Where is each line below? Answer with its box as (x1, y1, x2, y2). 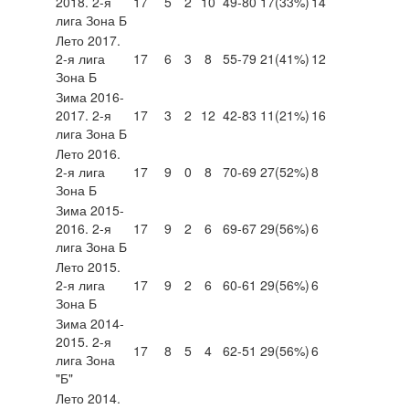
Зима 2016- (56, 87, 124, 106)
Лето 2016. (56, 143, 121, 163)
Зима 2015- (56, 200, 124, 219)
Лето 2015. (56, 257, 121, 276)
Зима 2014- (56, 313, 124, 332)
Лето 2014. (56, 388, 121, 407)
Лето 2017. (56, 30, 121, 49)
